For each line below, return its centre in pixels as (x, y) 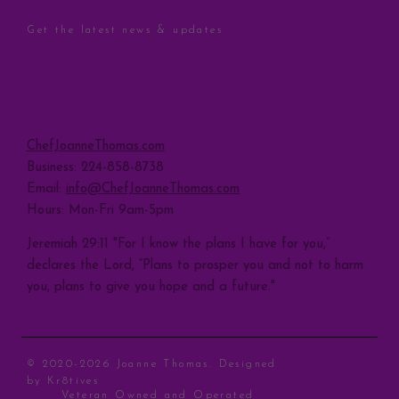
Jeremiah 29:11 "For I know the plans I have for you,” (178, 244)
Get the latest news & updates (125, 30)
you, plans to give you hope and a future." (153, 287)
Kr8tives (73, 381)
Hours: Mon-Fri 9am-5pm (100, 210)
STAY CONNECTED (81, 11)
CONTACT (55, 124)
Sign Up (80, 71)
